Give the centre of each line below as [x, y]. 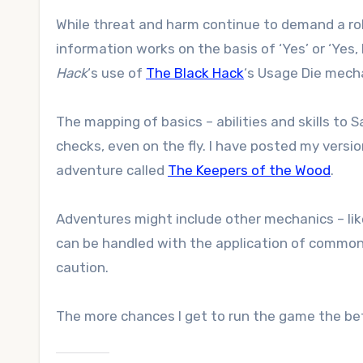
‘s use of [117, 73]
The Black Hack [195, 73]
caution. [82, 267]
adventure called [112, 170]
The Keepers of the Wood [249, 170]
